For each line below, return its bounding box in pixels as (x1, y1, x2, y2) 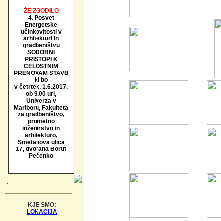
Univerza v (26, 97, 56, 104)
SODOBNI (27, 49, 55, 56)
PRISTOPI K (24, 56, 58, 63)
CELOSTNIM (24, 63, 58, 70)
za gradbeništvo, (18, 111, 64, 118)
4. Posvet (28, 14, 54, 21)
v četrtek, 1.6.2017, (14, 83, 68, 90)
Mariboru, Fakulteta (14, 104, 68, 111)
